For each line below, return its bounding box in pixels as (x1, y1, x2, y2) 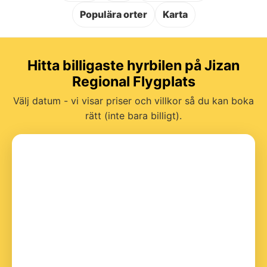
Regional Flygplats (72, 73, 195, 90)
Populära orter (79, 8, 147, 20)
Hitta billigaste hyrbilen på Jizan (27, 57, 240, 74)
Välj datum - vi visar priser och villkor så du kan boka (13, 94, 254, 107)
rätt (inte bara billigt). (85, 109, 182, 122)
